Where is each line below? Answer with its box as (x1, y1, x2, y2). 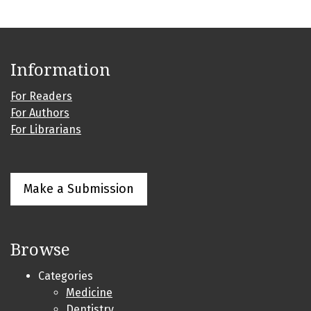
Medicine (66, 286, 112, 300)
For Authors (10, 106, 69, 120)
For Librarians (10, 123, 81, 137)
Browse (10, 240, 70, 260)
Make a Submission (24, 181, 134, 197)
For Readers (10, 90, 72, 103)
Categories (38, 269, 93, 283)
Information (10, 60, 110, 81)
